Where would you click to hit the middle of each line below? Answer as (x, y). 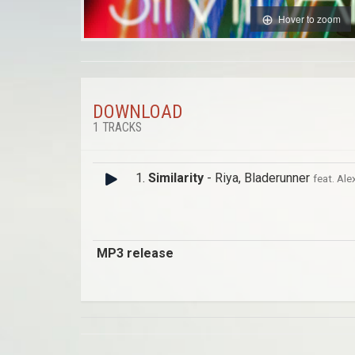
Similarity (176, 178)
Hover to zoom (309, 18)
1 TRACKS (117, 128)
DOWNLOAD (138, 112)
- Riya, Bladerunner (258, 178)
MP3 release (135, 254)
